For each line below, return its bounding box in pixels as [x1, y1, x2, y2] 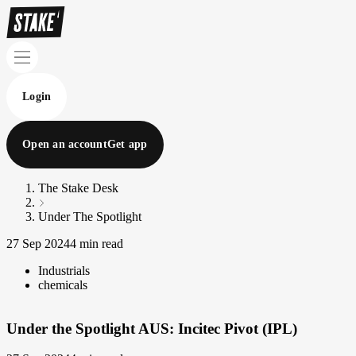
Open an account [22, 138, 107, 150]
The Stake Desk [38, 181, 118, 195]
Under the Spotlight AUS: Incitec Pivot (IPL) [6, 319, 297, 337]
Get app [106, 138, 148, 150]
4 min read [70, 237, 123, 250]
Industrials [38, 264, 90, 277]
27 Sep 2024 [6, 237, 70, 250]
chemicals [38, 278, 87, 292]
